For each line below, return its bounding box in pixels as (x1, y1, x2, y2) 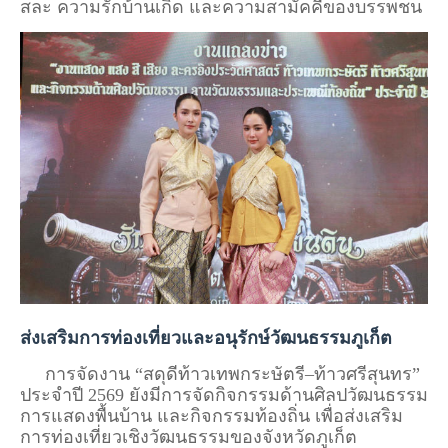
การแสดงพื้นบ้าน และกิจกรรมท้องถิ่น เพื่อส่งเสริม (20, 405, 403, 426)
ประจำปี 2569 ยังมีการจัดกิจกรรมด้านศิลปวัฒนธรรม (20, 384, 428, 405)
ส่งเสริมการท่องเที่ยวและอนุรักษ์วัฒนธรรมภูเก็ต (20, 327, 392, 348)
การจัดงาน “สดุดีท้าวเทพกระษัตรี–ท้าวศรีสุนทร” (20, 363, 420, 384)
